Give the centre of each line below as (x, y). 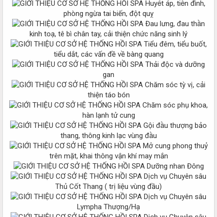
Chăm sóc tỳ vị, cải (174, 85)
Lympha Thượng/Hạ (108, 207)
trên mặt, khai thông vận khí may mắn (108, 156)
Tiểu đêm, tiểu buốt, (174, 44)
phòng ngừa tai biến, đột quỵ (108, 13)
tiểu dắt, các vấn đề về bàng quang (108, 54)
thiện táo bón (108, 95)
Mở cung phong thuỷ (174, 146)
